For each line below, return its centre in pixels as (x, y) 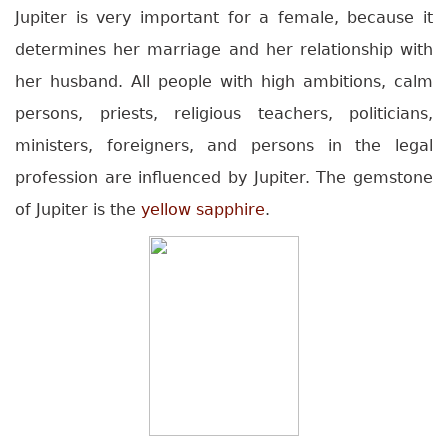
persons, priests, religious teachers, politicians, (224, 114)
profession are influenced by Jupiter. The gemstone (224, 178)
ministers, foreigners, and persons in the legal (224, 146)
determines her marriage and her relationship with (224, 50)
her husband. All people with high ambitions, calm (224, 82)
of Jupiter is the (78, 210)
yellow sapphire (203, 210)
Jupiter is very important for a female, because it (224, 18)
